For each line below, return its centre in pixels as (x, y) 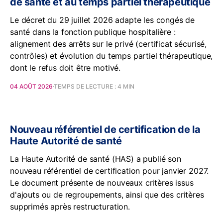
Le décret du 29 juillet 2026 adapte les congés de (103, 20)
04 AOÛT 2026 (31, 86)
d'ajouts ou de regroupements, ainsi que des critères (107, 195)
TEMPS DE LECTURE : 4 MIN (94, 86)
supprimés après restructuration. (70, 207)
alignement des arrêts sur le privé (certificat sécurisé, (109, 44)
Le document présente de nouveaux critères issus (102, 183)
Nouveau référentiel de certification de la (105, 129)
